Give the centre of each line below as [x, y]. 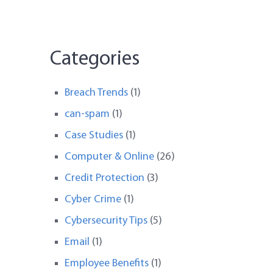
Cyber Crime [93, 200]
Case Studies [94, 136]
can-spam [87, 115]
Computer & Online [110, 157]
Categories [95, 60]
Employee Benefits [107, 264]
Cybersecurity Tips [106, 221]
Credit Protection [105, 179]
